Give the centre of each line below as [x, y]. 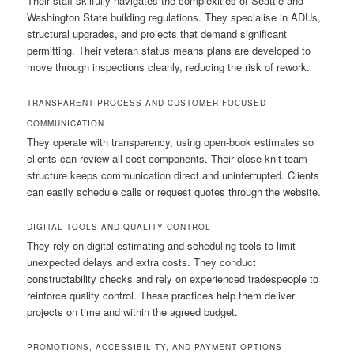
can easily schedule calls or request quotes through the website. [174, 191]
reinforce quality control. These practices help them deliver [161, 295]
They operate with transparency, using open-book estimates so [171, 141]
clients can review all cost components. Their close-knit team [168, 158]
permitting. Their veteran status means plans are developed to [169, 51]
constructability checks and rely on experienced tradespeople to [173, 278]
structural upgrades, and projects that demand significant [157, 34]
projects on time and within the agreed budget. [133, 311]
